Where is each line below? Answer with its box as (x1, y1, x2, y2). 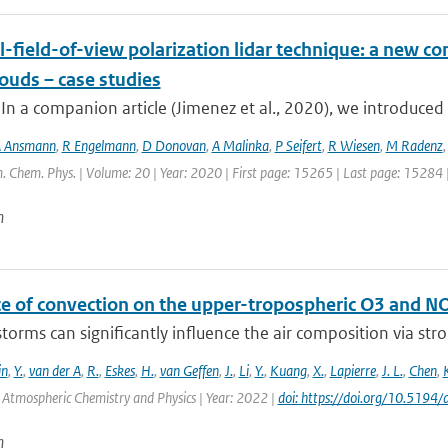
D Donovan (141, 136, 206, 155)
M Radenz (385, 136, 443, 155)
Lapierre (329, 361, 376, 380)
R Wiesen (327, 136, 380, 155)
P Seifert (274, 136, 322, 155)
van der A (28, 361, 81, 380)
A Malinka (211, 136, 269, 155)
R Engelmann (61, 136, 136, 155)
